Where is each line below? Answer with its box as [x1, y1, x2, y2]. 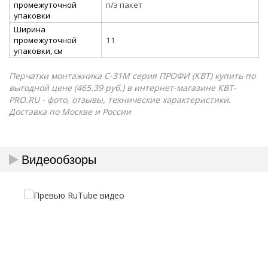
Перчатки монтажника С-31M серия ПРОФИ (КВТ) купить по [9, 69, 255, 81]
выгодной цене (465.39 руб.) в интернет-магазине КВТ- [9, 81, 236, 93]
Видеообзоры [22, 150, 96, 167]
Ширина [14, 23, 45, 35]
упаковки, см [14, 45, 63, 56]
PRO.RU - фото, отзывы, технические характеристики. [9, 93, 231, 105]
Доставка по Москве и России [9, 105, 131, 117]
